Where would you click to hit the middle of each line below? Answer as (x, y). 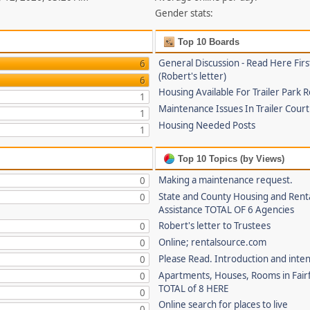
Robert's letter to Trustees (215, 226)
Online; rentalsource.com (213, 242)
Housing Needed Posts (207, 125)
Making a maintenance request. (226, 180)
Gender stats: (184, 13)
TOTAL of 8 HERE (194, 289)
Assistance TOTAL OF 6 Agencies (227, 210)
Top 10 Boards (208, 42)
